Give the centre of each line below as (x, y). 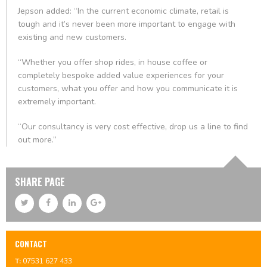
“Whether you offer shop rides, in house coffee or (113, 62)
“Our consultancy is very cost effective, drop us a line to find (133, 127)
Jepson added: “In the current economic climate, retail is (123, 11)
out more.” (37, 140)
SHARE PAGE (40, 182)
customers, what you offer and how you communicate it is (128, 89)
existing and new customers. (72, 37)
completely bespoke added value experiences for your (121, 75)
